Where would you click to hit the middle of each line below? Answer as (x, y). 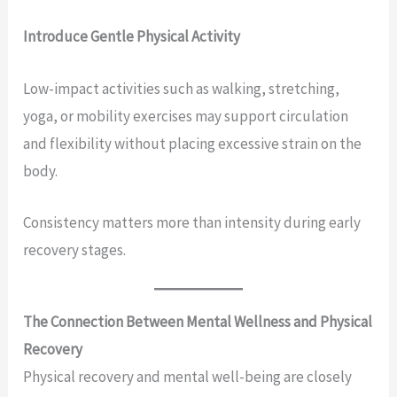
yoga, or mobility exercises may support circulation (186, 116)
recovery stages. (75, 249)
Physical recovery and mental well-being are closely (188, 376)
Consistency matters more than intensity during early (192, 222)
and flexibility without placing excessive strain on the (193, 143)
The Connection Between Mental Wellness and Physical (198, 321)
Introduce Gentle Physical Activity (132, 37)
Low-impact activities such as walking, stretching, (182, 88)
